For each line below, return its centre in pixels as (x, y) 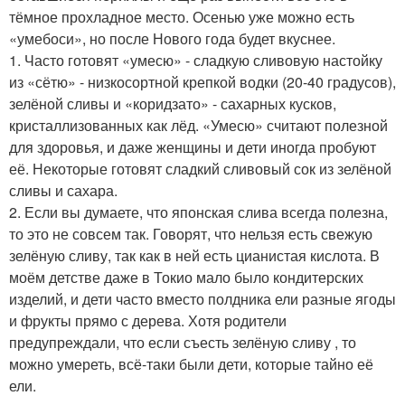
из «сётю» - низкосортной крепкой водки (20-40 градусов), (202, 81)
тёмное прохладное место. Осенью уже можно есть (182, 16)
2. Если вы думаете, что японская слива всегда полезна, (198, 212)
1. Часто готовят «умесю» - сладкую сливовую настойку (196, 60)
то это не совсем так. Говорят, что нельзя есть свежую (191, 233)
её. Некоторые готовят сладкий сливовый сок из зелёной (200, 168)
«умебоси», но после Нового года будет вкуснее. (172, 38)
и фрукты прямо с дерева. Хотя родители (148, 320)
